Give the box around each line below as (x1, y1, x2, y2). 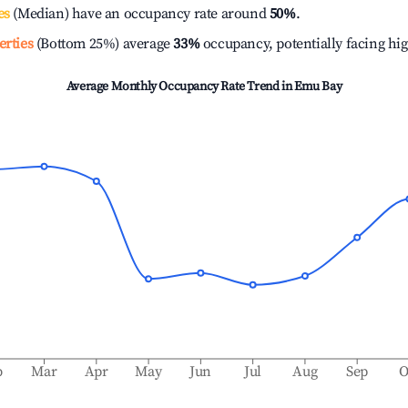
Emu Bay (293, 78, 342, 95)
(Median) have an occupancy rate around (9, 5, 270, 23)
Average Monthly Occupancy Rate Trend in (66, 78, 294, 95)
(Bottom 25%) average (33, 35, 170, 53)
